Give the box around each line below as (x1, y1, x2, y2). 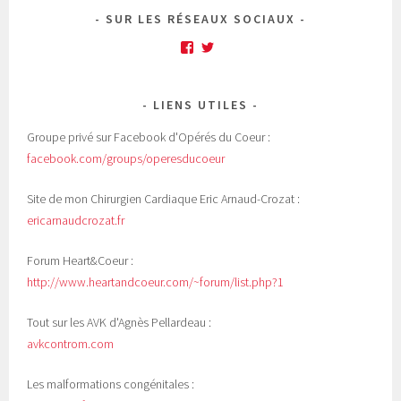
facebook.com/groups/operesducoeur (27, 149, 226, 166)
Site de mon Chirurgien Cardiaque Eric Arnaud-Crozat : (27, 190, 301, 207)
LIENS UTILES (153, 96, 248, 113)
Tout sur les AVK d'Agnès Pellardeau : (27, 313, 212, 330)
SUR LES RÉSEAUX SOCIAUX (106, 10, 295, 27)
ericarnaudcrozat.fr (27, 211, 125, 228)
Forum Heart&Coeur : (27, 252, 134, 269)
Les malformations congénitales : (27, 375, 195, 392)
